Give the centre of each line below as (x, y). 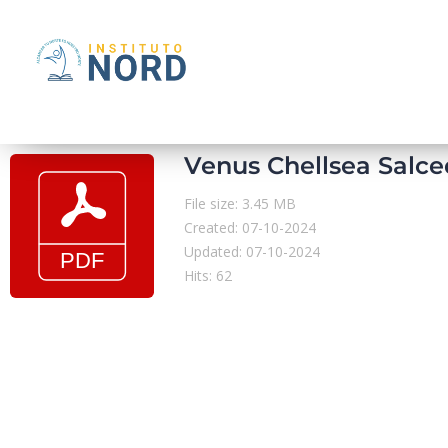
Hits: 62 (208, 275)
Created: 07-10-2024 (250, 227)
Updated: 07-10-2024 (252, 251)
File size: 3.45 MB (240, 203)
